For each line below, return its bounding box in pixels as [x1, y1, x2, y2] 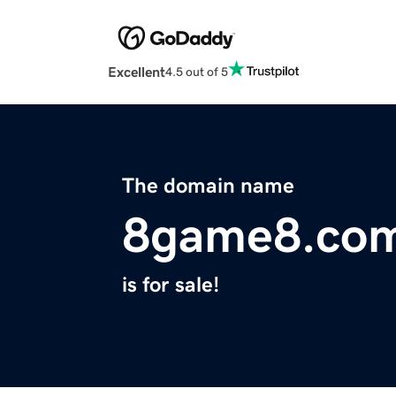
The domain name [122, 175, 294, 197]
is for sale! [122, 274, 219, 296]
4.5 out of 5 [165, 65, 228, 78]
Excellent [108, 65, 165, 80]
